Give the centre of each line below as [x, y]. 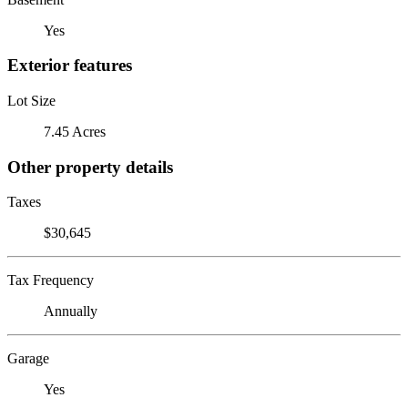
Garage [28, 359]
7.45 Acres [75, 131]
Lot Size [31, 100]
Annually [71, 311]
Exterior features [70, 66]
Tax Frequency [51, 280]
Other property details [90, 167]
